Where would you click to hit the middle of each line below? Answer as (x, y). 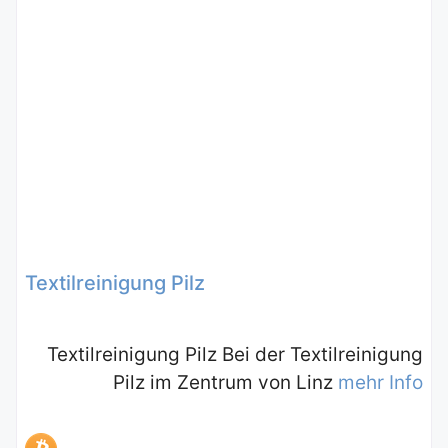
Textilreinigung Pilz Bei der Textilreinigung (235, 354)
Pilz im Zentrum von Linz (225, 382)
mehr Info (380, 382)
